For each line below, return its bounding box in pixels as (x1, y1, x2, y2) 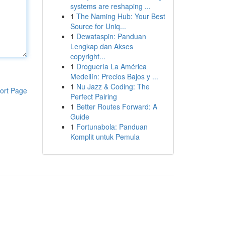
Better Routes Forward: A (76, 101, 157, 111)
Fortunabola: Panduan (76, 122, 148, 132)
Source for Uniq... (70, 21, 126, 31)
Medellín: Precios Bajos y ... (70, 71, 158, 81)
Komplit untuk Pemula (70, 132, 140, 142)
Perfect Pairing (70, 91, 117, 101)
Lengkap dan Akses (70, 41, 133, 51)
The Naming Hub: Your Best (76, 11, 165, 21)
